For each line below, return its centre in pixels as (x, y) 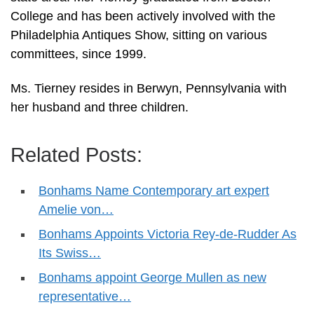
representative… (85, 297)
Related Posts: (76, 155)
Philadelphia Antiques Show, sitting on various (139, 35)
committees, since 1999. (78, 54)
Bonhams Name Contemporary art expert (154, 191)
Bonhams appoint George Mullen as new (152, 278)
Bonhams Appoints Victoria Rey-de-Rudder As (168, 234)
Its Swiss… (70, 253)
